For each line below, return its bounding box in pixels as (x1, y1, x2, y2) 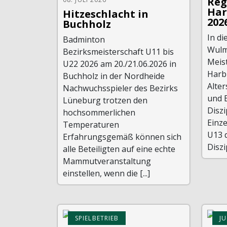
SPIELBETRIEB (75, 214, 119, 222)
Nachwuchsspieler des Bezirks (63, 83, 178, 94)
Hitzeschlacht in (63, 7, 148, 21)
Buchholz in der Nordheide (63, 70, 167, 82)
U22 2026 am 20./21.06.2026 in (63, 58, 176, 69)
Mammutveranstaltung (63, 156, 151, 167)
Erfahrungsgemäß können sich (63, 131, 181, 142)
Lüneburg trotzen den (63, 95, 147, 106)
